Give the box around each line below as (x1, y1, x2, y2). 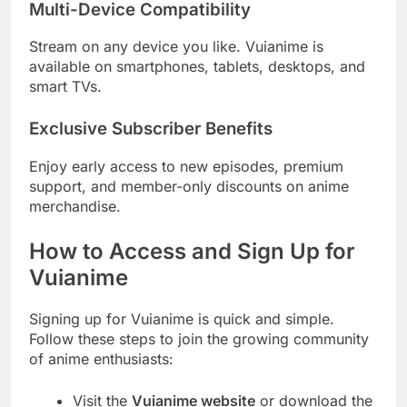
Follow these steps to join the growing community (29, 330, 369, 349)
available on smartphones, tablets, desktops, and (29, 57, 365, 76)
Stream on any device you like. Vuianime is (29, 37, 323, 56)
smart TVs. (29, 77, 102, 96)
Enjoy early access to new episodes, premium (29, 157, 343, 176)
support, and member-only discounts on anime (29, 177, 349, 196)
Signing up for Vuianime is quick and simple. (29, 310, 334, 329)
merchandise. (29, 197, 121, 216)
